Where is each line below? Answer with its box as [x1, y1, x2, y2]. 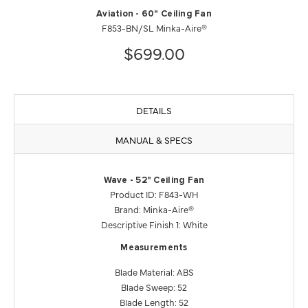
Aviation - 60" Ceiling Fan [96, 9, 212, 19]
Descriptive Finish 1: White [100, 217, 208, 230]
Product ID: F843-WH [109, 187, 199, 200]
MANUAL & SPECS [115, 133, 192, 146]
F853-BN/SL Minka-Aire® [101, 21, 207, 34]
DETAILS [136, 103, 172, 116]
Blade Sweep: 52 [121, 280, 187, 293]
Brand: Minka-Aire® [114, 202, 194, 215]
